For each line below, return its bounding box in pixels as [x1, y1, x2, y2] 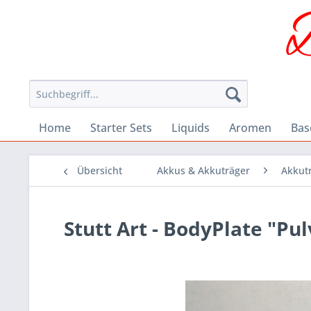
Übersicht [77, 164, 122, 178]
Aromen [229, 120, 271, 136]
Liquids [171, 120, 210, 136]
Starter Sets [90, 120, 152, 136]
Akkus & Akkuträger [157, 164, 250, 178]
